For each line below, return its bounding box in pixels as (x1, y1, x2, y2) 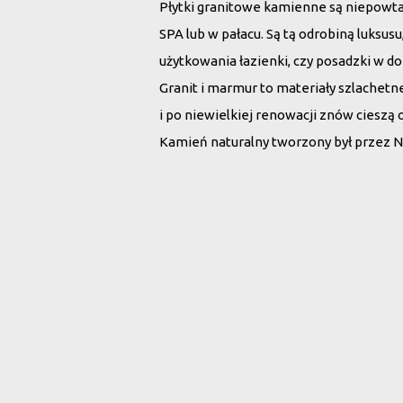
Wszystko (179, 309, 243, 326)
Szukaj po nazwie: (159, 361, 278, 376)
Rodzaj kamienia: (159, 275, 277, 291)
